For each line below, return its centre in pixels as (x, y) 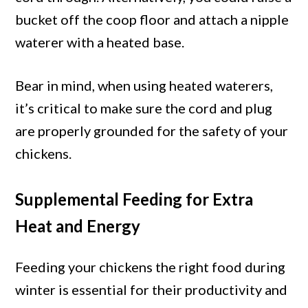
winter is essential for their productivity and (152, 290)
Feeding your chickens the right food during (151, 267)
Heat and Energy (78, 226)
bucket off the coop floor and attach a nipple (152, 20)
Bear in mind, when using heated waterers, (144, 86)
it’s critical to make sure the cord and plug (144, 108)
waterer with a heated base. (100, 42)
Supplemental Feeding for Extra (134, 199)
